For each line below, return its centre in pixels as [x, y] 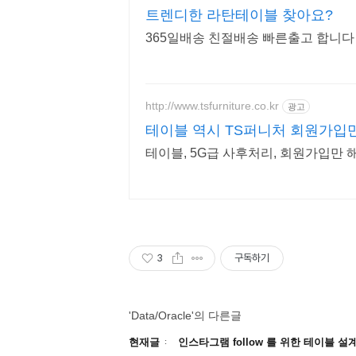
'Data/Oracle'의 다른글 [185, 316]
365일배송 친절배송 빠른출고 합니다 [335, 38]
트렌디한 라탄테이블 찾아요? [239, 15]
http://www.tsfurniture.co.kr [212, 105]
